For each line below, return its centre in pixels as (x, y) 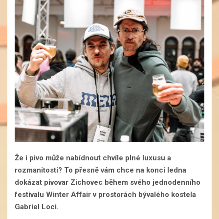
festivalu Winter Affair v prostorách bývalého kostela (105, 195)
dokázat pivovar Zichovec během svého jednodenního (108, 183)
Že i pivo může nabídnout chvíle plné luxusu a (93, 158)
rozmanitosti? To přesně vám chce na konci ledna (100, 170)
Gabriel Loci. (38, 207)
